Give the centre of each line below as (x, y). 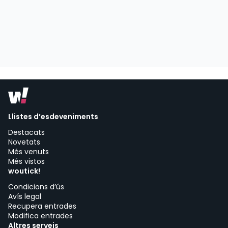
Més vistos (26, 161)
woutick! (24, 171)
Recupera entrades (42, 206)
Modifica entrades (40, 216)
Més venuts (28, 152)
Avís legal (25, 196)
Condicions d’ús (36, 187)
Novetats (24, 142)
